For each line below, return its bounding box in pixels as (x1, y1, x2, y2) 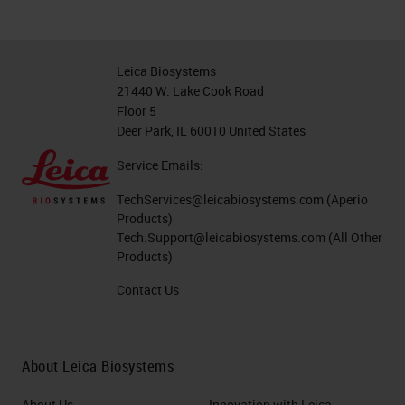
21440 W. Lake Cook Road (117, 82, 265, 99)
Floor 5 (117, 102, 157, 119)
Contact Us (117, 281, 180, 298)
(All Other (325, 229, 383, 246)
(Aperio (324, 191, 369, 208)
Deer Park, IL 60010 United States (117, 122, 306, 139)
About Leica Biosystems (22, 355, 174, 376)
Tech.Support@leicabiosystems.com (117, 229, 326, 246)
